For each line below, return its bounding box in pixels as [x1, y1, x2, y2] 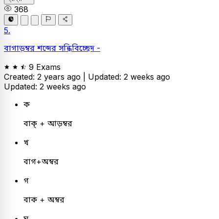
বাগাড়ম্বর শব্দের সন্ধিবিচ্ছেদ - [4, 43, 100, 53]
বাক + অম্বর [23, 194, 65, 204]
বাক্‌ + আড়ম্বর [23, 118, 72, 128]
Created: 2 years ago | [4, 71, 88, 82]
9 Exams [29, 62, 61, 72]
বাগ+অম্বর [23, 156, 59, 166]
